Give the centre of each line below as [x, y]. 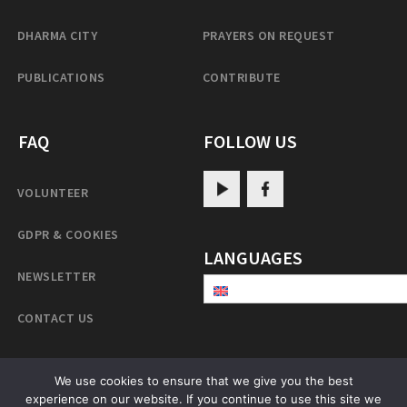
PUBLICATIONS [61, 78]
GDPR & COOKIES [68, 235]
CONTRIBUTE [242, 78]
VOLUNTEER [53, 193]
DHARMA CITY [58, 36]
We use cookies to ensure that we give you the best [203, 381]
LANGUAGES [253, 258]
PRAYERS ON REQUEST [269, 36]
